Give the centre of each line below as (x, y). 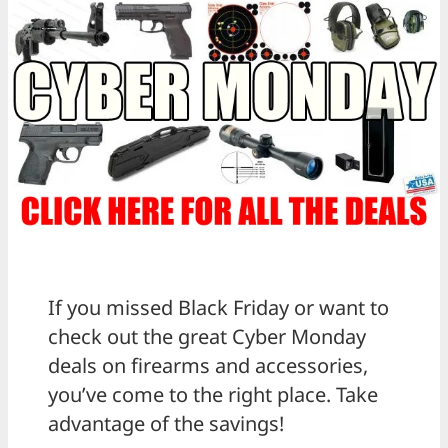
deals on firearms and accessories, (208, 366)
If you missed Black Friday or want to (218, 308)
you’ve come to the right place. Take (213, 395)
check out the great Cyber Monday (207, 337)
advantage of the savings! (166, 424)
